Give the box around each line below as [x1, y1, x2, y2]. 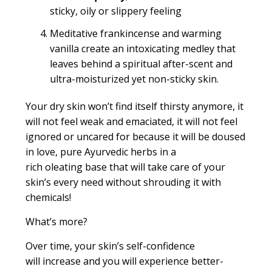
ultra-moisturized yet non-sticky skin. [49, 72, 219, 86]
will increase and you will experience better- [25, 254, 223, 268]
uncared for [76, 130, 130, 144]
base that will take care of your [82, 160, 225, 174]
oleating [44, 160, 83, 174]
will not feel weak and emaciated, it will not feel [25, 115, 237, 129]
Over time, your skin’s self [25, 239, 143, 253]
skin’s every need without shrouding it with [25, 175, 221, 189]
